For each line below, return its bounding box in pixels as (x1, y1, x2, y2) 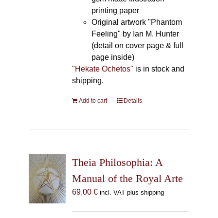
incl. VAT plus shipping (99, 189, 164, 196)
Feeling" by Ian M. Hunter (91, 30, 179, 38)
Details (123, 97, 142, 104)
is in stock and (133, 65, 184, 73)
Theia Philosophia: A (72, 156, 163, 168)
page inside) (91, 53, 134, 61)
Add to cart (78, 97, 107, 104)
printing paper (91, 6, 139, 15)
